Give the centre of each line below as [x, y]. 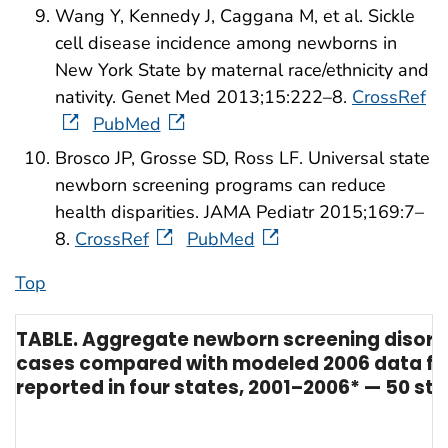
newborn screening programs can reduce [220, 184]
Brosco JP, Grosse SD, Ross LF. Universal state [242, 157]
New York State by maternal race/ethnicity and [242, 70]
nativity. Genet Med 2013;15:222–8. [203, 97]
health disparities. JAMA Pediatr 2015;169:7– [239, 211]
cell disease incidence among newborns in [226, 43]
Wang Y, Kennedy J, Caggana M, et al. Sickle [235, 16]
